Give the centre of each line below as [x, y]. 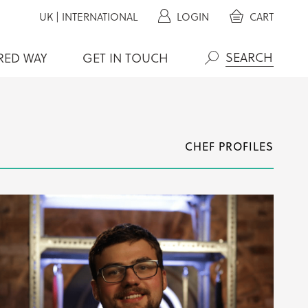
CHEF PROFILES [229, 146]
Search [224, 77]
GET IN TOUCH [126, 57]
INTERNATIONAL [100, 16]
